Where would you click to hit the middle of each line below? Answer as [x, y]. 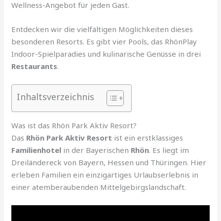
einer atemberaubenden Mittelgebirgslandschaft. [99, 187]
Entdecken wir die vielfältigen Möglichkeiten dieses [102, 29]
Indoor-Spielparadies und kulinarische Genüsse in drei [106, 54]
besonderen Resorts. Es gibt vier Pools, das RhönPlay [104, 42]
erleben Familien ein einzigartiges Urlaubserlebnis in [105, 175]
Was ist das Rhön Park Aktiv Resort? [74, 126]
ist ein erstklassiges [148, 138]
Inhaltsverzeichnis [56, 97]
